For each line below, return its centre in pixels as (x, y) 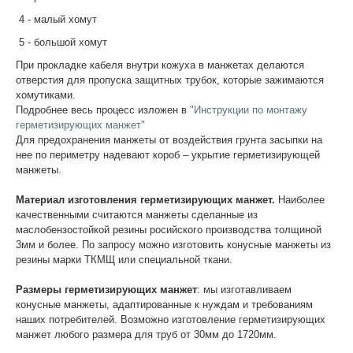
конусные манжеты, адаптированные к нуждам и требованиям (164, 304)
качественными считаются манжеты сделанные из (137, 214)
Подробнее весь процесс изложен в (103, 110)
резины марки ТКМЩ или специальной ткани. (124, 259)
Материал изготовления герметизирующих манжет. (145, 199)
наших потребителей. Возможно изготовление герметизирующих (171, 319)
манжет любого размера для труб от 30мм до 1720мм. (146, 334)
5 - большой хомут (61, 42)
